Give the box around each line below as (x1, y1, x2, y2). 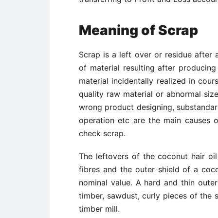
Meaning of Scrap (79, 22, 198, 38)
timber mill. (79, 204, 120, 214)
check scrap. (79, 128, 126, 138)
